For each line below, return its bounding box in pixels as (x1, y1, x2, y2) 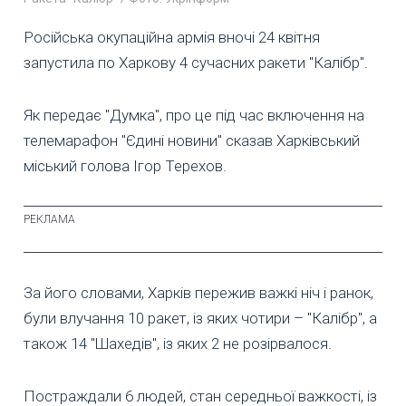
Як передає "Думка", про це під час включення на (24, 106, 364, 125)
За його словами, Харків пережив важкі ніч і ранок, (24, 284, 373, 303)
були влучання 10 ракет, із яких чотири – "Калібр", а (24, 309, 377, 328)
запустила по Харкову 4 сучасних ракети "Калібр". (24, 53, 368, 72)
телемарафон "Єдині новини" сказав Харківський (24, 131, 360, 150)
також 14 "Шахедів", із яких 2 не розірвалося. (24, 334, 332, 353)
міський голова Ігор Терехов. (24, 157, 227, 176)
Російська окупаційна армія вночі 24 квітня (24, 28, 320, 47)
